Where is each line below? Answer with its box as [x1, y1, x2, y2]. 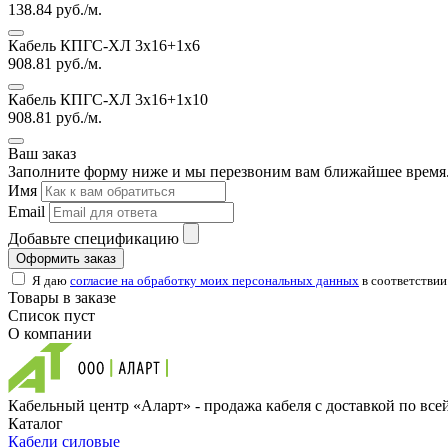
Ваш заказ [8, 144, 76, 162]
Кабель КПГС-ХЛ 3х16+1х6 [8, 36, 200, 54]
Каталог [8, 414, 63, 432]
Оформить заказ [16, 250, 116, 266]
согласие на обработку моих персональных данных [70, 272, 359, 288]
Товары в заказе [8, 288, 116, 306]
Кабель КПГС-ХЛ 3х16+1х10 [8, 90, 208, 108]
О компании [8, 324, 92, 342]
